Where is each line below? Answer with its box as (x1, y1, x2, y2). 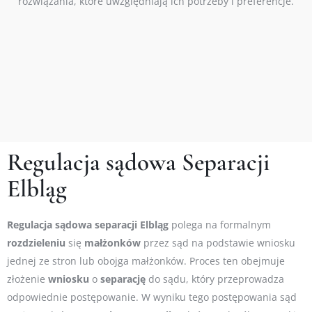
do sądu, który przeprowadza (146, 272, 284, 286)
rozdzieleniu (7, 236, 65, 250)
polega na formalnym (169, 218, 271, 232)
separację (100, 272, 146, 286)
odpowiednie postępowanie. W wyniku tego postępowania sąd (7, 290, 297, 304)
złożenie (7, 272, 48, 286)
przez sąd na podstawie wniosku (141, 236, 295, 250)
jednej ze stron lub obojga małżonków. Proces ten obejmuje (7, 254, 285, 268)
